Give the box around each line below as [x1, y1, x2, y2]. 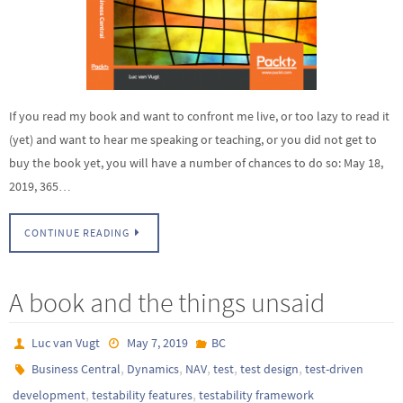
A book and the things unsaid [9, 285, 325, 320]
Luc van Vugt [31, 335, 101, 352]
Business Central [31, 361, 121, 378]
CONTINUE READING [24, 227, 130, 240]
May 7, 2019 [126, 335, 188, 352]
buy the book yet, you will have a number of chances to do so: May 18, [9, 155, 383, 172]
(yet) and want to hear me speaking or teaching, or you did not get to [9, 131, 377, 148]
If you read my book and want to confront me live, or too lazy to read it [9, 108, 390, 125]
